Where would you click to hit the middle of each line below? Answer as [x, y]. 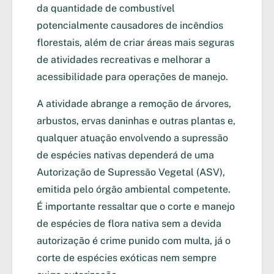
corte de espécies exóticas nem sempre [127, 258]
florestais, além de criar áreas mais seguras [135, 43]
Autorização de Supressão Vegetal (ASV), [131, 172]
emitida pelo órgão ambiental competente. [134, 190]
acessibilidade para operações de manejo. [132, 77]
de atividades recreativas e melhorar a [124, 60]
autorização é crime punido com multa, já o [134, 241]
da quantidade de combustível [106, 9]
